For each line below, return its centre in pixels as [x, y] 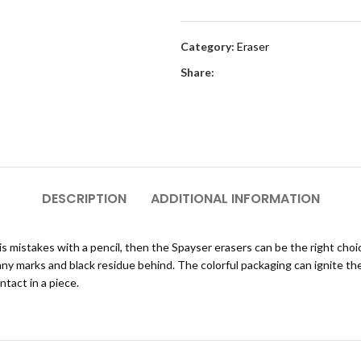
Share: [197, 72]
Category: [207, 46]
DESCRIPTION [84, 199]
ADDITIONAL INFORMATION [235, 199]
